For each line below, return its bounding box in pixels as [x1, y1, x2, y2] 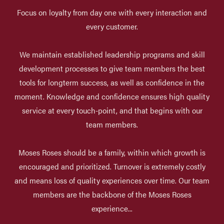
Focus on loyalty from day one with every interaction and [17, 6, 207, 18]
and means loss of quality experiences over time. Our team [14, 174, 209, 186]
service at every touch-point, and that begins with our [21, 104, 202, 116]
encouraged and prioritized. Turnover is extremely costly [18, 160, 205, 172]
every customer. [86, 20, 138, 32]
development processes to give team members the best [19, 62, 205, 74]
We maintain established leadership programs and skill [19, 48, 205, 60]
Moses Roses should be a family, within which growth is [18, 146, 205, 158]
